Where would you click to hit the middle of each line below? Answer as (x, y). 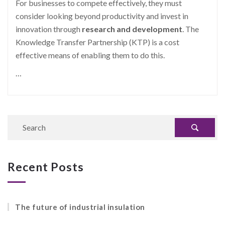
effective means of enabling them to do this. (90, 55)
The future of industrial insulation (80, 207)
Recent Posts (46, 167)
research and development (132, 29)
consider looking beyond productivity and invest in (102, 16)
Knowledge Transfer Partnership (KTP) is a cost (97, 42)
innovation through (49, 29)
